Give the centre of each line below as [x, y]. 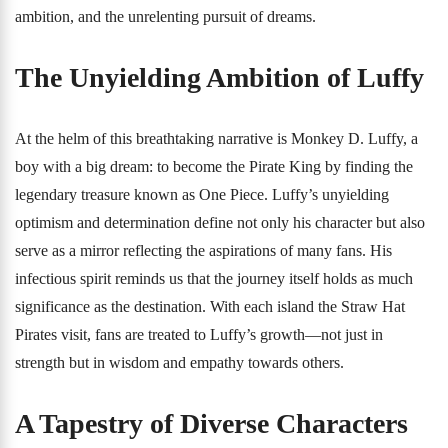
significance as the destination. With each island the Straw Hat [210, 306]
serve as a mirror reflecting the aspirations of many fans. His [203, 250]
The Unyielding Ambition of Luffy [219, 77]
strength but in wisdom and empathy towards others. [179, 362]
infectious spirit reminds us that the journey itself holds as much [214, 278]
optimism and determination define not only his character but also [220, 222]
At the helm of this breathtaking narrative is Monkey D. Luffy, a [216, 138]
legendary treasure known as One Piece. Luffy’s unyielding [202, 194]
